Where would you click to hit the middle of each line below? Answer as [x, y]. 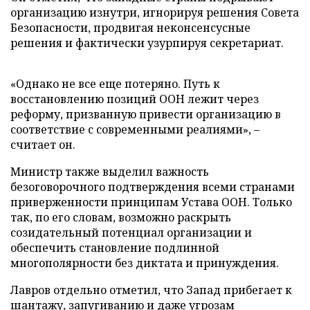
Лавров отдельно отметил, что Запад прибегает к [151, 290]
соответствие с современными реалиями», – [135, 129]
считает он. [43, 144]
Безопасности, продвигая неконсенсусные [130, 27]
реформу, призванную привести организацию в [146, 114]
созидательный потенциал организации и [131, 232]
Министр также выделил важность [110, 171]
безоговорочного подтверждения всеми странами [153, 186]
